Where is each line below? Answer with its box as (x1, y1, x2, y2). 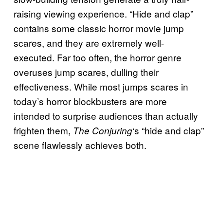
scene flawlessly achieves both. (14, 138, 146, 151)
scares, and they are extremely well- (14, 36, 164, 49)
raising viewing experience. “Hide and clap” (14, 6, 193, 20)
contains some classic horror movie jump (14, 21, 184, 35)
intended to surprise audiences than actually (14, 109, 198, 122)
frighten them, (14, 123, 73, 137)
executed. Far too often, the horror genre (14, 50, 182, 64)
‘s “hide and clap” (132, 123, 204, 137)
